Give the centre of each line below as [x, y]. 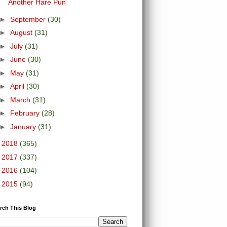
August [22, 32]
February [26, 113]
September [29, 19]
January [24, 126]
